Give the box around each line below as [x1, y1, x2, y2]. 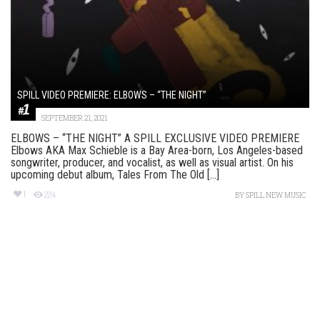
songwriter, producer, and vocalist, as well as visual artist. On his [11, 156, 294, 170]
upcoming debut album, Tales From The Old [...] [11, 168, 219, 182]
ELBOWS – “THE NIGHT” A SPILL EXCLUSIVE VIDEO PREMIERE [11, 131, 299, 146]
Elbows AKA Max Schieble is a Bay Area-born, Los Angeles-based [11, 144, 303, 158]
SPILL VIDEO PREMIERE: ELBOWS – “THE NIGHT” [17, 89, 206, 101]
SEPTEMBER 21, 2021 [41, 114, 107, 124]
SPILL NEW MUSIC [246, 191, 306, 201]
